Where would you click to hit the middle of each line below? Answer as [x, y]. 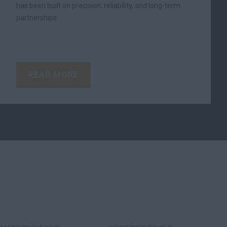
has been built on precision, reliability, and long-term [98, 6]
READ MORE [53, 75]
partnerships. [37, 18]
